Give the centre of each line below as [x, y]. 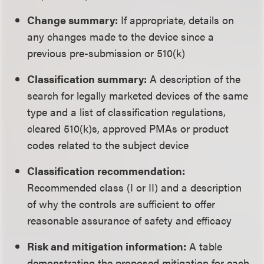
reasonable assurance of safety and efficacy [130, 220]
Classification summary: [87, 79]
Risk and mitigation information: [107, 246]
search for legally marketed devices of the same [138, 95]
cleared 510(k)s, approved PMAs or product [128, 128]
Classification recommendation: [106, 171]
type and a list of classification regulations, [127, 112]
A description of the [194, 79]
